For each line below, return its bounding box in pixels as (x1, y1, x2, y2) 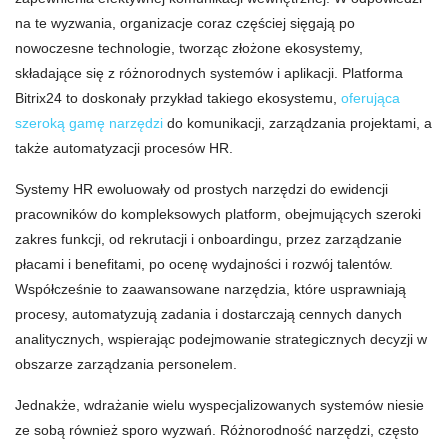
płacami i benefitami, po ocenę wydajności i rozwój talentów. (15, 256, 393, 272)
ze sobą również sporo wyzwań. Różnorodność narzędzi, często (15, 422, 419, 438)
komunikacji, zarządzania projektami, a (187, 115, 432, 131)
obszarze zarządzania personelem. (15, 356, 237, 372)
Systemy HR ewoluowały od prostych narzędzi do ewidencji (15, 181, 388, 197)
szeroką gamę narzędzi (15, 115, 163, 131)
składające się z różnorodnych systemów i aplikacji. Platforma (15, 65, 403, 81)
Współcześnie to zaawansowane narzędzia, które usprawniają (15, 281, 406, 297)
